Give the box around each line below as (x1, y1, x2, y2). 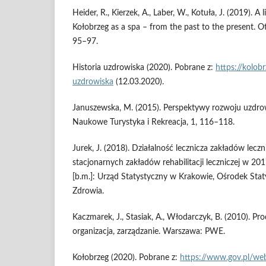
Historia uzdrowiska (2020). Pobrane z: (72, 64, 216, 72)
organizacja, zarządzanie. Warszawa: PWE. (72, 227, 225, 236)
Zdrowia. (72, 187, 104, 196)
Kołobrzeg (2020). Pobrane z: (72, 254, 180, 262)
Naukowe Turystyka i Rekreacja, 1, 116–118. (72, 118, 235, 127)
